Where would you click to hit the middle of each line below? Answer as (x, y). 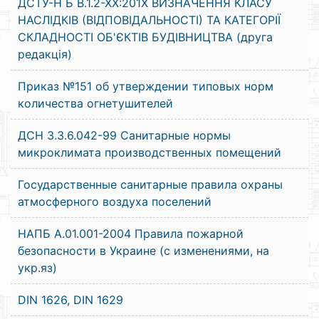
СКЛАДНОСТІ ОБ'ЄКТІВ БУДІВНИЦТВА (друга (145, 37)
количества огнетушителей (95, 103)
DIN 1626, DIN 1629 (70, 300)
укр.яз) (37, 268)
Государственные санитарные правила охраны (150, 184)
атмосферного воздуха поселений (115, 202)
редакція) (45, 54)
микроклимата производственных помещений (150, 152)
